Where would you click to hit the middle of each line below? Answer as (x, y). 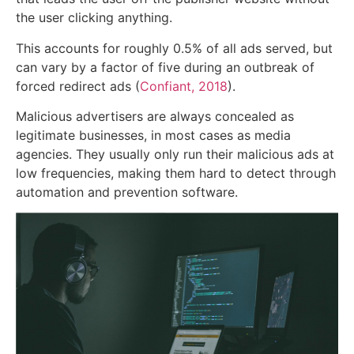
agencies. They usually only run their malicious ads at (175, 154)
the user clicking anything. (94, 18)
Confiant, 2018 (184, 86)
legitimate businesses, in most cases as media (153, 135)
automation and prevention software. (127, 192)
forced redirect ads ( (78, 86)
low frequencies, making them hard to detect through (176, 173)
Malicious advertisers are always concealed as (155, 116)
